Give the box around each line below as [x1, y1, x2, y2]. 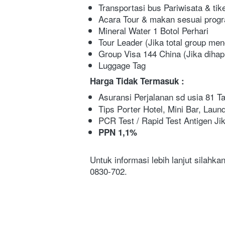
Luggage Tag [98, 59, 146, 72]
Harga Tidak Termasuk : [90, 75, 184, 87]
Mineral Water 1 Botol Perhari [98, 24, 208, 37]
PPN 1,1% [98, 126, 137, 139]
